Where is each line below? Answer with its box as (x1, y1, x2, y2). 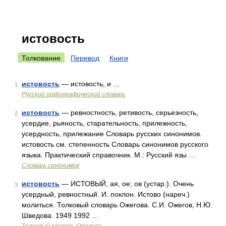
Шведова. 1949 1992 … (22, 211, 99, 219)
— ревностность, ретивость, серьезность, (60, 108, 198, 117)
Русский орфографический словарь (22, 91, 125, 98)
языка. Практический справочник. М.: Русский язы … (22, 151, 196, 159)
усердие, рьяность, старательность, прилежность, (22, 119, 187, 127)
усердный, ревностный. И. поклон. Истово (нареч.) (22, 190, 190, 198)
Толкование (22, 54, 61, 62)
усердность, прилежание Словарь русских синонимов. (22, 130, 202, 138)
